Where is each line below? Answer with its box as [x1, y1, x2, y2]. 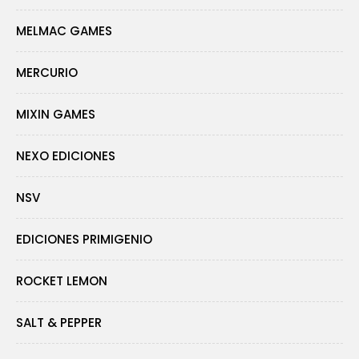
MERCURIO [16, 64, 78, 82]
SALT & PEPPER [16, 314, 102, 332]
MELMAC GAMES [16, 22, 112, 40]
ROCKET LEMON [16, 272, 107, 290]
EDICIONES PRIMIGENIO [16, 231, 152, 248]
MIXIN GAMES [16, 106, 95, 123]
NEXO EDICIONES [16, 147, 115, 165]
